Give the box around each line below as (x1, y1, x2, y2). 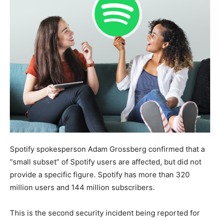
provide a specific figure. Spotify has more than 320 (10, 169, 190, 179)
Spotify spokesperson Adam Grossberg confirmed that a (10, 144, 205, 154)
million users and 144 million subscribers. (10, 182, 155, 192)
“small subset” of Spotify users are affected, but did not (10, 157, 201, 166)
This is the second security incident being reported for (10, 208, 200, 218)
